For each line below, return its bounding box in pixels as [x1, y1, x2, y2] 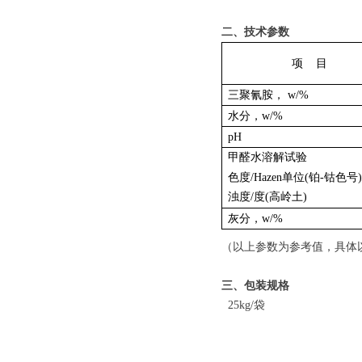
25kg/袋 [228, 298, 265, 311]
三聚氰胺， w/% [228, 88, 309, 101]
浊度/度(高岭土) [228, 191, 308, 204]
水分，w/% [228, 109, 284, 122]
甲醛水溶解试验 [228, 150, 308, 163]
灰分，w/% [228, 212, 284, 225]
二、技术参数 [221, 25, 289, 38]
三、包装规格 [221, 279, 289, 292]
